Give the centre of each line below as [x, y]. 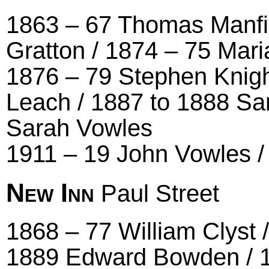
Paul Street [157, 193]
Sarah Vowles [79, 128]
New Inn [50, 192]
